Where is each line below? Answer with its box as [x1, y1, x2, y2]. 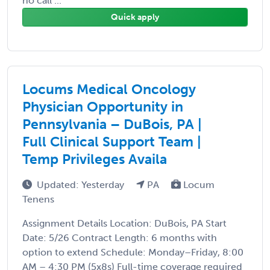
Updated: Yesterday [37, 178, 127, 190]
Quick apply [111, 11, 159, 22]
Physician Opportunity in [22, 98, 183, 115]
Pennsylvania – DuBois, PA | [22, 115, 202, 133]
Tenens [22, 193, 54, 205]
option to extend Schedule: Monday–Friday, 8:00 [22, 246, 243, 258]
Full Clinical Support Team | [22, 133, 201, 150]
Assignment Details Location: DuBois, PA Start [22, 217, 227, 229]
